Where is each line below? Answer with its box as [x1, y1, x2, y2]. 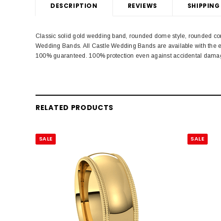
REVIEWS [127, 1, 157, 10]
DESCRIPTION [50, 1, 98, 10]
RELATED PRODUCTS [36, 102, 114, 112]
